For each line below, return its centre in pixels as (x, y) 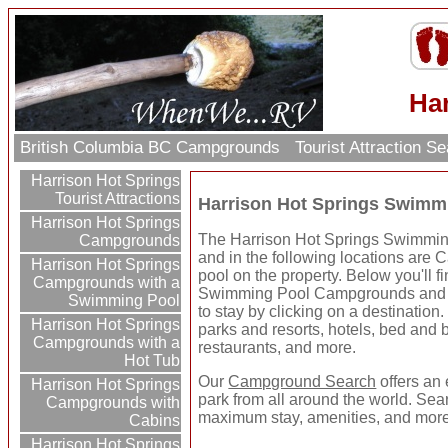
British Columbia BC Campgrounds (150, 148)
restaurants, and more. (277, 348)
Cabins (155, 421)
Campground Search (302, 382)
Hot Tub (152, 361)
